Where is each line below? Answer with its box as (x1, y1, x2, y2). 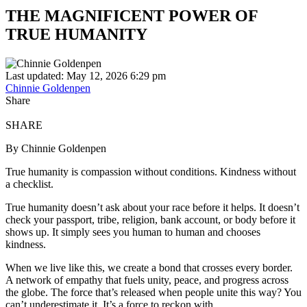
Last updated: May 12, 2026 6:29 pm (5, 69, 166, 82)
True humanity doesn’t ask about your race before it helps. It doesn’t (5, 201, 299, 213)
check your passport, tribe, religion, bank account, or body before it (5, 213, 295, 225)
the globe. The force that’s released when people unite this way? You (5, 286, 302, 298)
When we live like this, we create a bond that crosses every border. (5, 261, 293, 273)
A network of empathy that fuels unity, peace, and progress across (5, 273, 288, 286)
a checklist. (5, 177, 53, 190)
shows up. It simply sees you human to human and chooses (5, 225, 260, 238)
